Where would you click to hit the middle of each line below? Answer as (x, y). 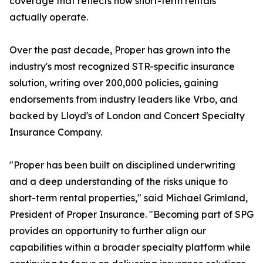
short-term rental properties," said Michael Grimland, (129, 198)
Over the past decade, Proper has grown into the (120, 50)
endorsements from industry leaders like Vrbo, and (124, 100)
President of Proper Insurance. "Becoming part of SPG (131, 215)
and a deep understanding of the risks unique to (119, 182)
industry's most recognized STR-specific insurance (122, 67)
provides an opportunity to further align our (108, 231)
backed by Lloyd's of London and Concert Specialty (127, 116)
